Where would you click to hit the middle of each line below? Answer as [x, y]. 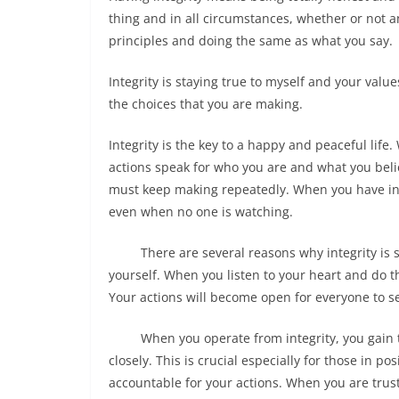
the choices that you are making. [206, 104]
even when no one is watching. [201, 212]
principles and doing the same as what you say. [251, 41]
